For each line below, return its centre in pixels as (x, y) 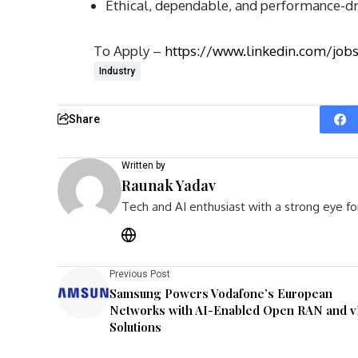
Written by (143, 165)
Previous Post (140, 274)
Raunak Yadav (169, 185)
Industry (117, 71)
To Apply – (129, 50)
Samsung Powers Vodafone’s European (221, 293)
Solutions (135, 326)
